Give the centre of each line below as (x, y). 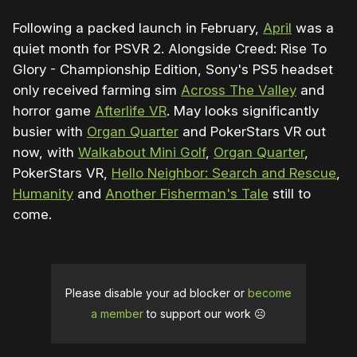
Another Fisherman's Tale (187, 194)
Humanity (43, 194)
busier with (50, 132)
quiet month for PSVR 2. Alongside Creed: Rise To (170, 49)
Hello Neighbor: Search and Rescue (224, 173)
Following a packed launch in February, (138, 28)
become (270, 293)
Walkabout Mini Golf (142, 153)
